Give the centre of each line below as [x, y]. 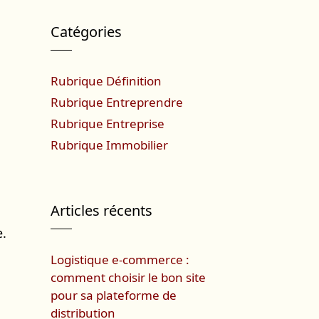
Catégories [86, 32]
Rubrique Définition [106, 81]
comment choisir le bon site [128, 277]
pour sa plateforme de [114, 295]
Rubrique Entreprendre [117, 102]
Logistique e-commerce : [120, 260]
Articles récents [101, 210]
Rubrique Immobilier [109, 145]
